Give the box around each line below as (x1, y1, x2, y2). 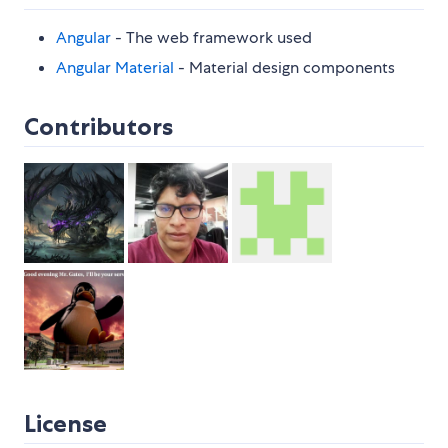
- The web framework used (111, 26, 312, 48)
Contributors (24, 111, 173, 141)
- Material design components (174, 56, 395, 78)
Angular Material (56, 56, 174, 78)
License (24, 408, 107, 438)
